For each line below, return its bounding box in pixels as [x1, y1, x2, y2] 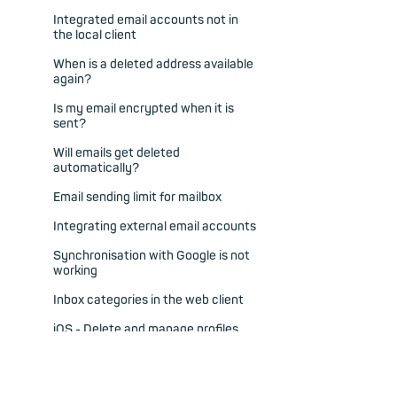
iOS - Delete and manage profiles [53, 322, 238, 338]
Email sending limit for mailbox [53, 190, 222, 206]
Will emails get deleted [53, 145, 180, 161]
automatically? [53, 160, 139, 176]
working [53, 263, 97, 279]
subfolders [53, 366, 113, 382]
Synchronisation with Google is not [53, 248, 250, 264]
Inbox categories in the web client [53, 292, 244, 308]
